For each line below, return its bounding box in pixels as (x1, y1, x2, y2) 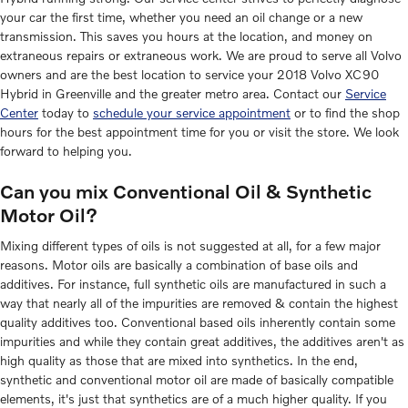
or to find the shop (291, 104, 400, 120)
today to (38, 104, 93, 120)
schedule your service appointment (93, 104, 291, 120)
